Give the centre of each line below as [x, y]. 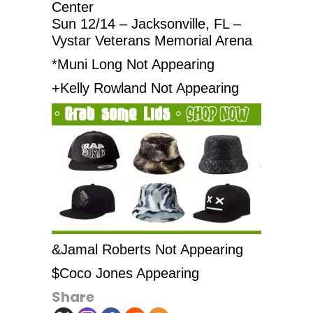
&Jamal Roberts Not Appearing [147, 250]
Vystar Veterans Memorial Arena [152, 40]
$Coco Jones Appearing [125, 274]
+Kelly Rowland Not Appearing [145, 88]
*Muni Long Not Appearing [133, 64]
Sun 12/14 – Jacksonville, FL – [146, 23]
